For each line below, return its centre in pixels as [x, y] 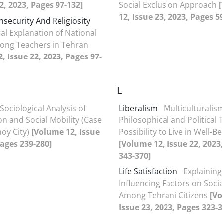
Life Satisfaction [148, 171]
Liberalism [138, 108]
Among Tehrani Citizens [164, 195]
